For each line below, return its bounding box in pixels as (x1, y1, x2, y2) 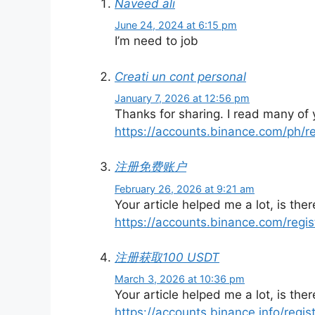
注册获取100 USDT (115, 250, 219, 265)
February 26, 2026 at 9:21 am (115, 182, 255, 195)
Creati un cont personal (115, 69, 246, 84)
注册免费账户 (115, 160, 186, 174)
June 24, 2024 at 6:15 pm (115, 19, 237, 32)
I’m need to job (115, 34, 198, 49)
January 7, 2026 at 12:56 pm (115, 91, 250, 104)
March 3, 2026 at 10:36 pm (115, 273, 245, 285)
